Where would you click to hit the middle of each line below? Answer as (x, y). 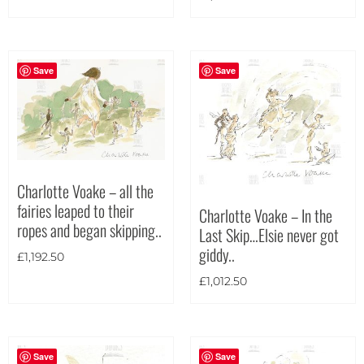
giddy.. (217, 255)
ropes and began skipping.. (89, 230)
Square (72, 41)
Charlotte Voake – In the (266, 216)
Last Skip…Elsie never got (269, 235)
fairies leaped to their (76, 210)
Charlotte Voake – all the (85, 191)
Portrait (74, 17)
